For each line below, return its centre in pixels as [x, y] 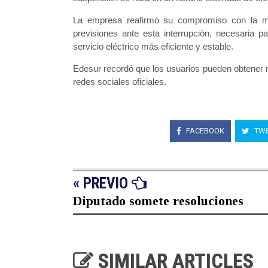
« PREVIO [102, 184]
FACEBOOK [204, 130]
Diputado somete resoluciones [158, 201]
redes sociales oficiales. [120, 82]
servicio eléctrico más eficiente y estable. [153, 47]
